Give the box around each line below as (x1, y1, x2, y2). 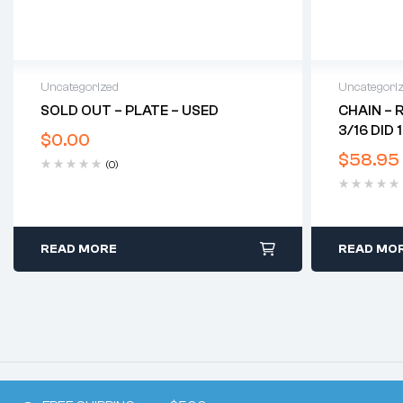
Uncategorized (40, 80, 119, 95)
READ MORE (40, 242, 117, 257)
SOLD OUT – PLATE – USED (40, 103, 219, 120)
